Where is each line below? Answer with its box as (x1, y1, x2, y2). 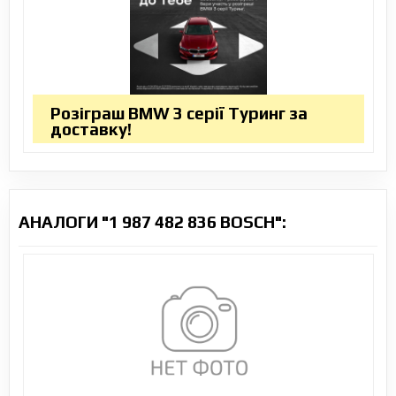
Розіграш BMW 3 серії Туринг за (49, 103, 308, 123)
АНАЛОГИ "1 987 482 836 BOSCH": (19, 212, 286, 232)
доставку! (49, 119, 132, 139)
